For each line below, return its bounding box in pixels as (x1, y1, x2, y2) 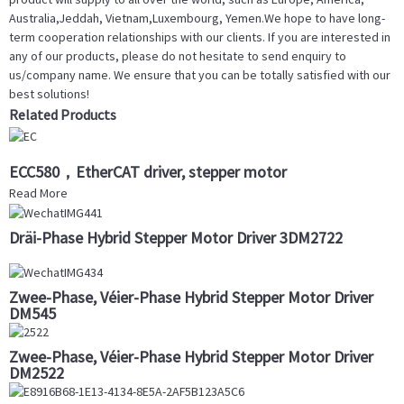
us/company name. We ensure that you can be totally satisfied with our (9, 67, 390, 84)
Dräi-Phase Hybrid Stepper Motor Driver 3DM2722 (9, 226, 343, 248)
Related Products (9, 106, 116, 124)
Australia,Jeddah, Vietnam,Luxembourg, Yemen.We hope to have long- (9, 10, 385, 27)
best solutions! (9, 86, 89, 103)
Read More (9, 184, 68, 201)
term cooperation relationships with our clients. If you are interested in (9, 29, 390, 46)
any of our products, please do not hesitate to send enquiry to (9, 48, 346, 65)
